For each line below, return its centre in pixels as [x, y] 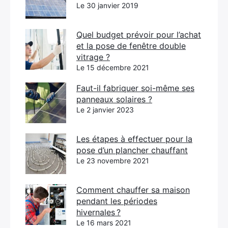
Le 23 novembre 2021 [113, 161]
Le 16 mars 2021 [104, 223]
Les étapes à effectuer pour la [134, 139]
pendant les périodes [117, 201]
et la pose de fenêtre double [131, 46]
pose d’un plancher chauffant [132, 150]
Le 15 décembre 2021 [113, 67]
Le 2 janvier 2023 [105, 110]
